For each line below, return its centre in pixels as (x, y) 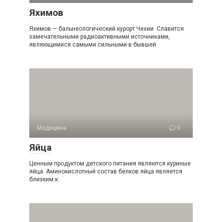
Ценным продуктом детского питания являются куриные (110, 164)
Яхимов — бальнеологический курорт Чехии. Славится (107, 29)
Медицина (52, 128)
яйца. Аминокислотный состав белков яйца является (106, 171)
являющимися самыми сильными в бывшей (93, 45)
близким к (44, 179)
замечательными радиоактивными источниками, (100, 37)
